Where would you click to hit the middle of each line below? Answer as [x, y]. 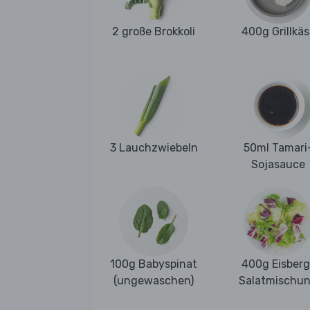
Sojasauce [278, 165]
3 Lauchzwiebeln [154, 148]
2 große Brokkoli [154, 32]
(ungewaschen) [154, 281]
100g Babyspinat [154, 264]
